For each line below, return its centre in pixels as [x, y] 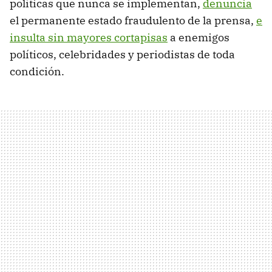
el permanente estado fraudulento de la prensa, [133, 20]
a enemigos [199, 37]
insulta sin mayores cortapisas [89, 37]
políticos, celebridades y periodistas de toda [122, 54]
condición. [37, 71]
